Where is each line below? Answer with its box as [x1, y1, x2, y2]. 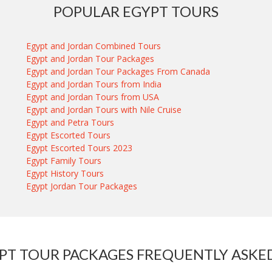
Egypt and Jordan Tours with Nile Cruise [26, 104, 182, 115]
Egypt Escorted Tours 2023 [26, 142, 133, 154]
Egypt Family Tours [26, 155, 102, 166]
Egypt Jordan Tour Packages [26, 180, 138, 192]
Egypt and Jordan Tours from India [26, 78, 162, 90]
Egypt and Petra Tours [26, 117, 115, 128]
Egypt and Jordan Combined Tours [26, 40, 161, 52]
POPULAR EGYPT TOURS [53, 2, 219, 20]
